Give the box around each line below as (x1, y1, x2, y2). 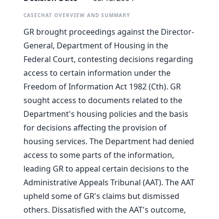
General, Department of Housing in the (23, 40, 168, 51)
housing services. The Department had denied (23, 136, 194, 147)
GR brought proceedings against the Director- (23, 26, 194, 38)
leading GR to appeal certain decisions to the (23, 163, 189, 175)
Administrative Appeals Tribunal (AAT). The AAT (23, 177, 195, 188)
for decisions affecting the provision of (23, 122, 167, 133)
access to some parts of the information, (23, 150, 174, 161)
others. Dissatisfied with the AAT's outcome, (23, 204, 186, 216)
